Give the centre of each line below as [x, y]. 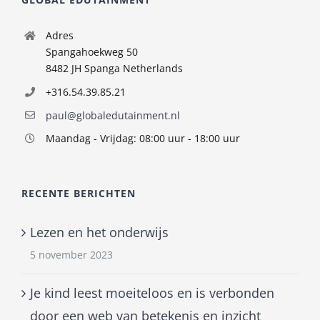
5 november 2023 [71, 255]
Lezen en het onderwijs [99, 232]
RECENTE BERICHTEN [79, 194]
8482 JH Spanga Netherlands [114, 68]
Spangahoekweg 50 [91, 52]
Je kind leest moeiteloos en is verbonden [152, 293]
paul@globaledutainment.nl [112, 115]
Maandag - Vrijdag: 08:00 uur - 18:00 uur [142, 139]
